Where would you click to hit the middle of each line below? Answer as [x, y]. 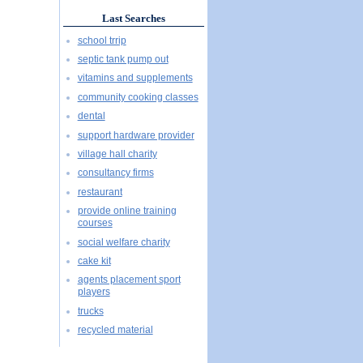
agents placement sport [129, 280]
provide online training [127, 211]
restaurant [100, 192]
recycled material [115, 330]
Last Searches [133, 19]
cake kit [94, 261]
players [94, 292]
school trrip [102, 40]
